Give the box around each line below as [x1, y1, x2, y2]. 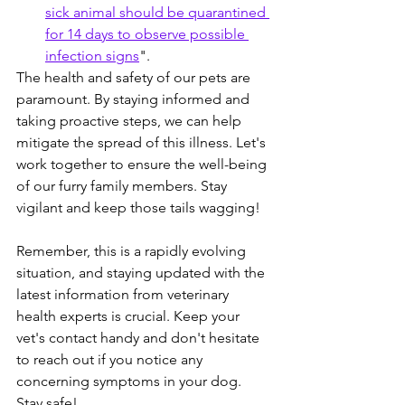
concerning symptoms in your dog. [16, 372, 245, 390]
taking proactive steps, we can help [16, 112, 245, 129]
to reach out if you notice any [16, 351, 206, 368]
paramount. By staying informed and [16, 90, 253, 108]
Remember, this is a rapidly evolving [16, 242, 250, 259]
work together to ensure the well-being [16, 155, 270, 173]
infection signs [45, 47, 139, 64]
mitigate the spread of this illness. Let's [16, 134, 269, 151]
